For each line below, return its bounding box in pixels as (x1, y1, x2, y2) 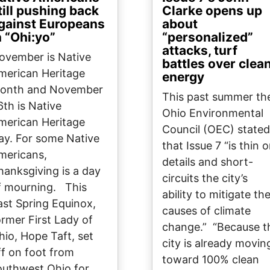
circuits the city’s (162, 172, 248, 185)
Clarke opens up (162, 3, 262, 19)
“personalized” (162, 30, 253, 45)
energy (162, 69, 204, 85)
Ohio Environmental (162, 107, 263, 120)
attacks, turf (162, 43, 237, 58)
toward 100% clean (162, 253, 259, 266)
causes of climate (162, 204, 251, 218)
